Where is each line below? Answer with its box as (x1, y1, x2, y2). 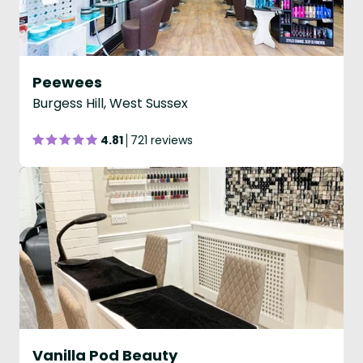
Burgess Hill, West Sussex (32, 94, 188, 113)
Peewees (32, 72, 102, 92)
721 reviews (130, 132, 193, 148)
